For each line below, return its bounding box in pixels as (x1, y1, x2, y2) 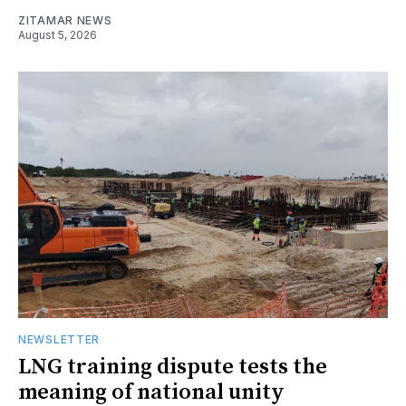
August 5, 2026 (18, 27, 97, 42)
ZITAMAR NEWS (18, 13, 112, 27)
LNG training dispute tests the (18, 353, 327, 381)
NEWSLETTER (18, 332, 100, 346)
